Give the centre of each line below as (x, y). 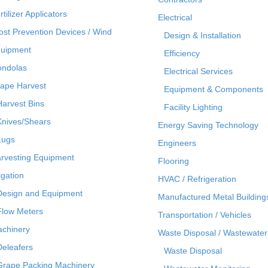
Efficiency (182, 53)
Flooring (173, 161)
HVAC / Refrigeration (197, 179)
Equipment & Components (214, 89)
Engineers (177, 143)
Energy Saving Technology (208, 125)
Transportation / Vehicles (205, 214)
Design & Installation (202, 35)
